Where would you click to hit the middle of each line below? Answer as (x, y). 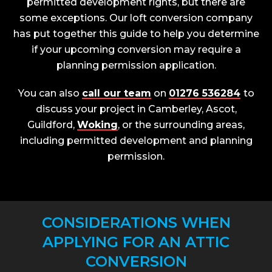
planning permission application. (136, 65)
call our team (116, 93)
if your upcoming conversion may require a (136, 49)
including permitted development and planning (136, 141)
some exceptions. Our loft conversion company (136, 18)
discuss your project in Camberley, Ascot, (136, 109)
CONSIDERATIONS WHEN (136, 223)
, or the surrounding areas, (181, 125)
